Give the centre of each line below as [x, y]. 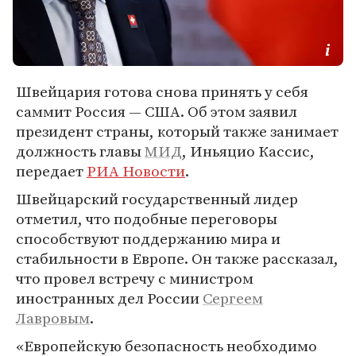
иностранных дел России [109, 298]
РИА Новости [136, 171]
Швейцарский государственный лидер [157, 199]
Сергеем [233, 298]
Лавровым [53, 318]
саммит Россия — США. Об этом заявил [157, 111]
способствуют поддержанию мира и [148, 238]
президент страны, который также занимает [177, 131]
